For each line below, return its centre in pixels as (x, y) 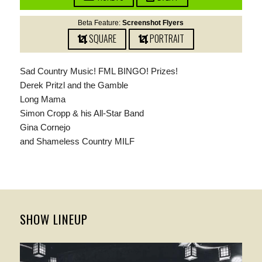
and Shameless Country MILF (77, 141)
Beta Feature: (100, 23)
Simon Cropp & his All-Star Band (82, 113)
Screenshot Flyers (153, 23)
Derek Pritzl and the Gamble (74, 85)
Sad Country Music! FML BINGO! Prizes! (99, 71)
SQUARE (102, 39)
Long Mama (42, 99)
